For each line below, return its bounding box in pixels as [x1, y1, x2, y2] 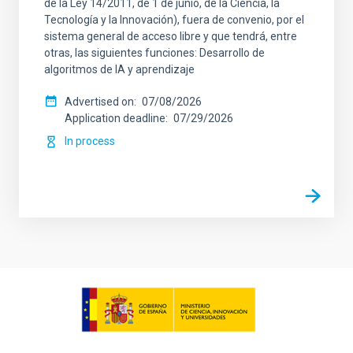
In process [65, 135, 115, 147]
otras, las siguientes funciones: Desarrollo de [44, 46, 265, 59]
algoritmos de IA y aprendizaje [44, 63, 195, 76]
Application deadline [65, 112, 165, 124]
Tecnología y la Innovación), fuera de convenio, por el [44, 13, 304, 26]
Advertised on [65, 95, 134, 108]
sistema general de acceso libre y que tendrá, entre [44, 30, 297, 43]
